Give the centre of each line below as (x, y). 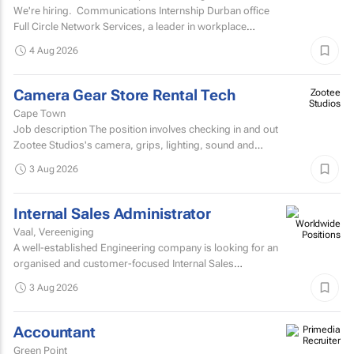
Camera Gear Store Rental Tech (125, 95)
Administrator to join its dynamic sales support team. (136, 279)
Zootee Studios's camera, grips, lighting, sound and (134, 145)
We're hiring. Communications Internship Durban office (45, 10)
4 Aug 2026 (54, 50)
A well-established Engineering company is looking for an (146, 247)
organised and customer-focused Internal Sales (124, 263)
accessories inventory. (65, 160)
